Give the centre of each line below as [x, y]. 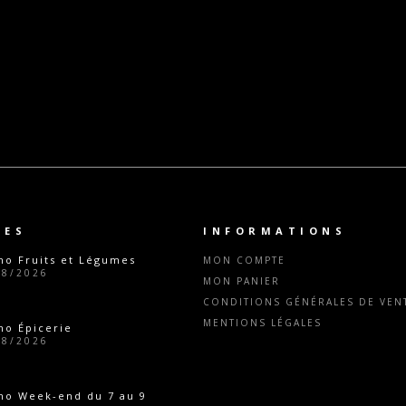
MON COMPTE [244, 260]
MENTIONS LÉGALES [262, 323]
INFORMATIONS [275, 231]
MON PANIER [242, 281]
